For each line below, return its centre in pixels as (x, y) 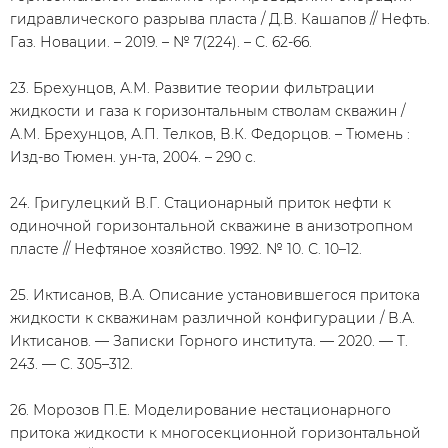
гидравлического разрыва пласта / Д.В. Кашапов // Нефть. (220, 19)
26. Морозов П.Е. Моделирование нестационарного (200, 410)
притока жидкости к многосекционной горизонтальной (215, 433)
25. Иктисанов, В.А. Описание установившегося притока (215, 295)
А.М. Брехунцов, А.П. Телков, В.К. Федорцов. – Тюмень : (210, 134)
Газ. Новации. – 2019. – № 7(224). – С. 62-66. (161, 42)
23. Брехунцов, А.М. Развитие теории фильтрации (192, 88)
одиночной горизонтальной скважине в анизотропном (211, 226)
